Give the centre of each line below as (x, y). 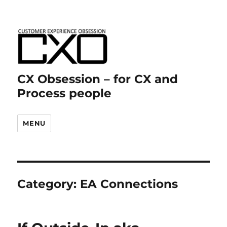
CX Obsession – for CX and (98, 79)
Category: (49, 184)
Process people (65, 93)
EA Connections (129, 184)
